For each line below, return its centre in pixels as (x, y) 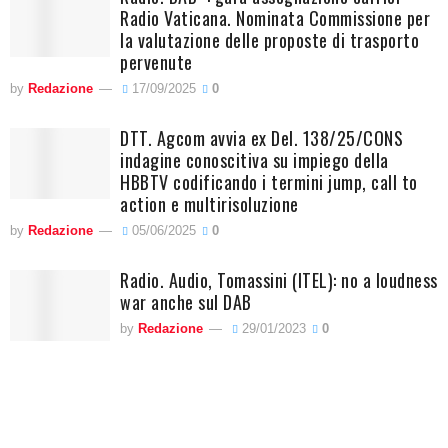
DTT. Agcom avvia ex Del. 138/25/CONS (261, 137)
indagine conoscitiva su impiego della (254, 159)
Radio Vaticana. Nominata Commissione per (275, 17)
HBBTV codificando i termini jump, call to (269, 181)
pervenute (156, 61)
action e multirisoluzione (209, 203)
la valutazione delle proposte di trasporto (269, 39)
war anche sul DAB (186, 301)
